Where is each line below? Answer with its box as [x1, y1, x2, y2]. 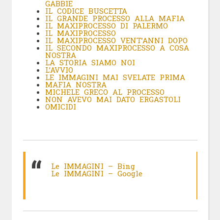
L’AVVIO [45, 65, 73, 75]
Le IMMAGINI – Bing [51, 161, 135, 171]
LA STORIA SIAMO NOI [45, 57, 135, 68]
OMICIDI [45, 102, 76, 112]
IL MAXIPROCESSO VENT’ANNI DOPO [45, 35, 188, 46]
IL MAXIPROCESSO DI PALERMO [45, 21, 168, 31]
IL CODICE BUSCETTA [45, 6, 127, 16]
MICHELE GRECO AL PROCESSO [45, 87, 165, 97]
